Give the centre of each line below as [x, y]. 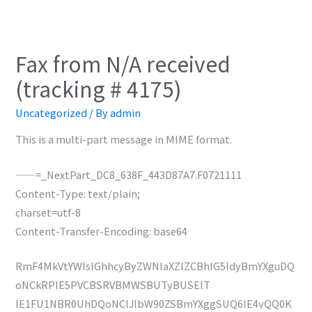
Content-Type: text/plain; [78, 193]
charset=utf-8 [48, 212]
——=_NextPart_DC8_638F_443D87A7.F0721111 [129, 174]
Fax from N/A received [123, 63]
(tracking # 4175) [99, 88]
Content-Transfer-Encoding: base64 [102, 231]
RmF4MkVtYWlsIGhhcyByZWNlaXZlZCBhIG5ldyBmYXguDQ [155, 266]
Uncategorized [52, 112]
